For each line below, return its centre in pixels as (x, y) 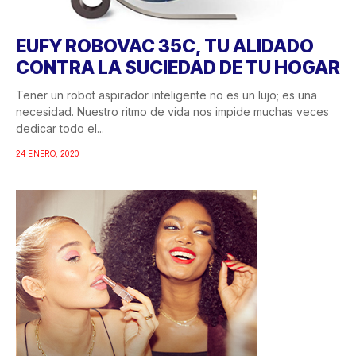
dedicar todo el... (60, 129)
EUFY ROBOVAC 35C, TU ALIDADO (165, 46)
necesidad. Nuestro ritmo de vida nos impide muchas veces (172, 112)
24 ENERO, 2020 (48, 154)
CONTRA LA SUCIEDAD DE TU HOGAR (178, 68)
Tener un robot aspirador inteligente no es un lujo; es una (166, 95)
